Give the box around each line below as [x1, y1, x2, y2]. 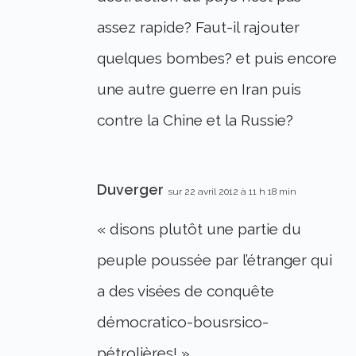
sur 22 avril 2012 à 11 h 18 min [168, 185, 297, 197]
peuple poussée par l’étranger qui [97, 250, 333, 269]
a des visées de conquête [97, 281, 275, 300]
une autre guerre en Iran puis [97, 79, 302, 98]
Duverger [97, 180, 164, 198]
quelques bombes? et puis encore [97, 48, 338, 67]
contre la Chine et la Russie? [97, 110, 294, 129]
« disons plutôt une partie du [97, 219, 302, 238]
